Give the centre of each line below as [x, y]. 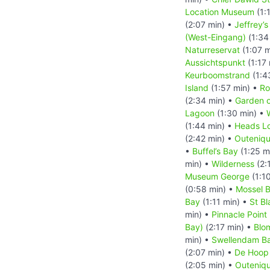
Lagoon [200, 113]
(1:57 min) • [234, 87]
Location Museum [220, 11]
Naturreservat [212, 49]
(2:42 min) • [210, 138]
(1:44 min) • [210, 125]
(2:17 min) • [228, 227]
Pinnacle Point [239, 214]
